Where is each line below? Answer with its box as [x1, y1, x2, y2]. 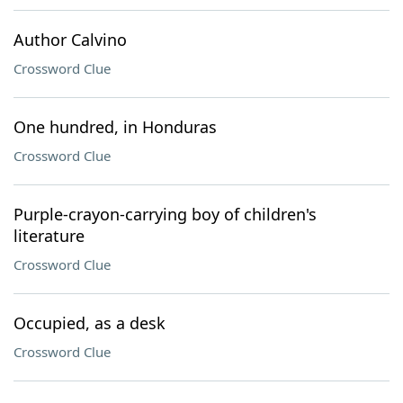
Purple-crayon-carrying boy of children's [13, 203, 317, 225]
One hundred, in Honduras [13, 116, 217, 138]
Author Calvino [13, 29, 127, 50]
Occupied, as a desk [13, 312, 166, 334]
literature [13, 225, 85, 246]
